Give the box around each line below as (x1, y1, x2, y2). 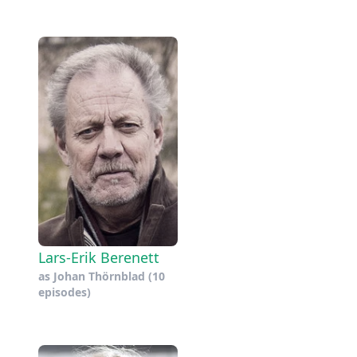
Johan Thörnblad (53, 269, 145, 284)
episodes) (38, 284, 91, 300)
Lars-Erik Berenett (38, 248, 159, 267)
